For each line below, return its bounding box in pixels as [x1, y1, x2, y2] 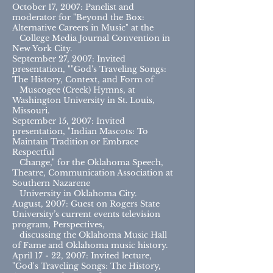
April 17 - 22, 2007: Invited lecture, [12, 250, 152, 261]
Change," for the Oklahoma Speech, [12, 157, 163, 168]
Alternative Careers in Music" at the [12, 23, 154, 33]
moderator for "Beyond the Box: [12, 12, 144, 23]
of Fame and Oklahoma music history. [12, 240, 168, 250]
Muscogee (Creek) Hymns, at [12, 85, 135, 95]
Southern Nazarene [12, 178, 90, 188]
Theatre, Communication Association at [12, 168, 173, 178]
